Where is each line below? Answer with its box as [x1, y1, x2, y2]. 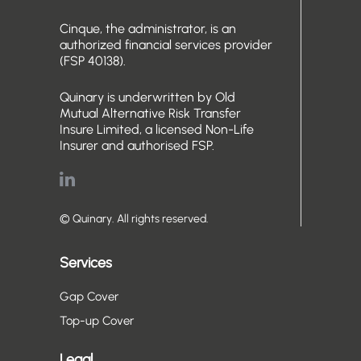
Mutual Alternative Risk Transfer [60, 105, 241, 121]
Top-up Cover [60, 313, 134, 328]
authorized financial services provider [60, 36, 272, 52]
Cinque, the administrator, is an [60, 20, 236, 36]
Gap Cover [60, 288, 118, 304]
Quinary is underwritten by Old [60, 89, 235, 105]
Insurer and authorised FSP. [60, 137, 214, 153]
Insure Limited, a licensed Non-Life [60, 121, 254, 137]
